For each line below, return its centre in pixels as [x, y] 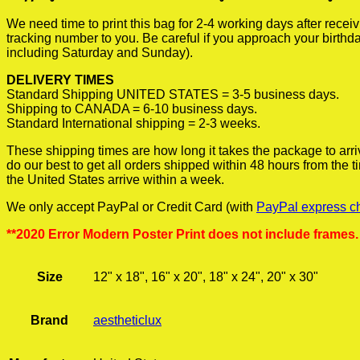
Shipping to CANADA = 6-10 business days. [132, 109]
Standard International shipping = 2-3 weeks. [133, 123]
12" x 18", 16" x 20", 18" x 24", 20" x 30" [206, 277]
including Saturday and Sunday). [100, 53]
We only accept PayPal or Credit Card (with [131, 207]
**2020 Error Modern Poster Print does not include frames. [182, 234]
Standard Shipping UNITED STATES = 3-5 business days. [173, 94]
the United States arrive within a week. [115, 180]
